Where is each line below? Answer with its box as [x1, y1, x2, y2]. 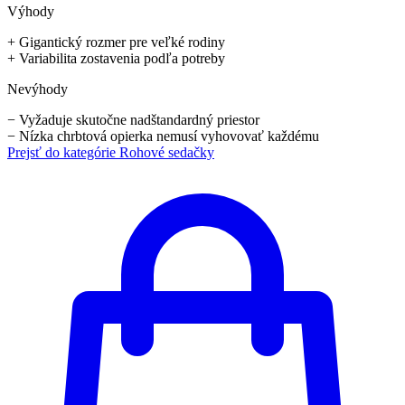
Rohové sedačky [119, 144, 214, 160]
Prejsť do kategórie [7, 144, 119, 160]
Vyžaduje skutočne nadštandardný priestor [19, 111, 259, 127]
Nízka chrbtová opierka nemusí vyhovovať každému [19, 127, 319, 144]
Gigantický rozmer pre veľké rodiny [19, 33, 225, 50]
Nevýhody [7, 80, 68, 97]
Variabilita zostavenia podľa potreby [19, 50, 225, 66]
